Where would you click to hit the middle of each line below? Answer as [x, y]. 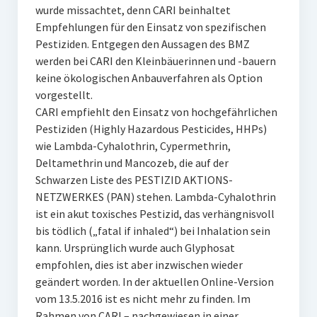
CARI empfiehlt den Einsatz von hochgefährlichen [156, 112]
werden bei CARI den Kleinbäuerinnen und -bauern [155, 61]
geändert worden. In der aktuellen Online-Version [154, 282]
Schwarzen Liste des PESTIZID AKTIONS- [134, 180]
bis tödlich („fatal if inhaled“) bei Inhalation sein [152, 231]
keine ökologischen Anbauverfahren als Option [149, 78]
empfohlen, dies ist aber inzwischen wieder [139, 265]
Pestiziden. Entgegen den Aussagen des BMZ [142, 44]
